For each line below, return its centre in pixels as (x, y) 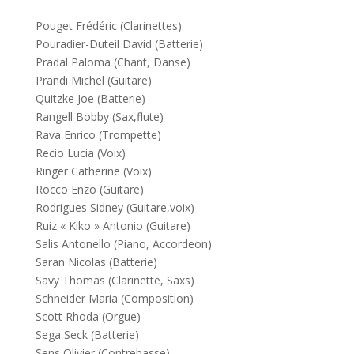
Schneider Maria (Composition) (114, 298)
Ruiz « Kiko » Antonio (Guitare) (113, 226)
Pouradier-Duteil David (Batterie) (119, 44)
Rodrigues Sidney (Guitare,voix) (115, 207)
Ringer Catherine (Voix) (93, 171)
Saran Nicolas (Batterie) (96, 262)
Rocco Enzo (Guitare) (89, 189)
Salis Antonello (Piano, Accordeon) (123, 244)
